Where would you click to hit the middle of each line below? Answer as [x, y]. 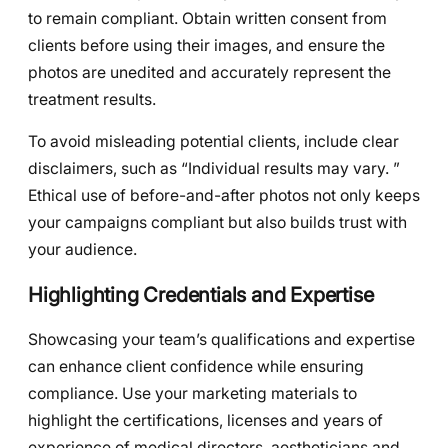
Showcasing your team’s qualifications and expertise [221, 339]
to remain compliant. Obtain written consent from [207, 18]
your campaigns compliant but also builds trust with [217, 223]
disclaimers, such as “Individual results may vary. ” [214, 169]
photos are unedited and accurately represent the [209, 72]
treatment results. [92, 99]
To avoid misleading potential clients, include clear [213, 142]
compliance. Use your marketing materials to [192, 393]
